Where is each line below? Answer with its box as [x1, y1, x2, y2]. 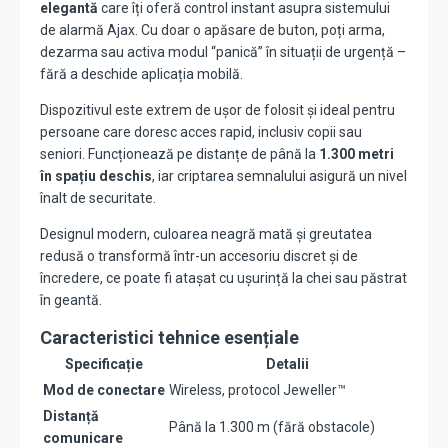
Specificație [65, 356, 143, 373]
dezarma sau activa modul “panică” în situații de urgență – [40, 44, 406, 61]
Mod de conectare [43, 382, 165, 399]
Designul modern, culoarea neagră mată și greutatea [40, 226, 372, 243]
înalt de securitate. [40, 190, 156, 207]
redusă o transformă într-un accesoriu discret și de [40, 248, 358, 265]
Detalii [265, 356, 309, 373]
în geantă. [40, 292, 102, 309]
